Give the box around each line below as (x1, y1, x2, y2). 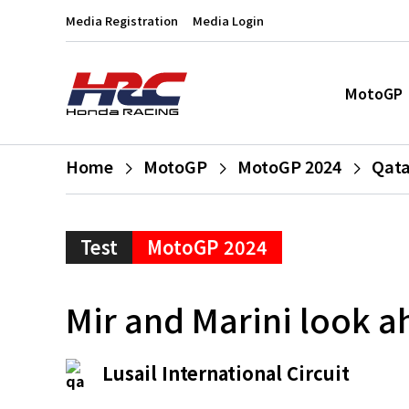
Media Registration (66, 12, 178, 29)
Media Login (193, 12, 264, 29)
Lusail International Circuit (102, 360, 350, 386)
